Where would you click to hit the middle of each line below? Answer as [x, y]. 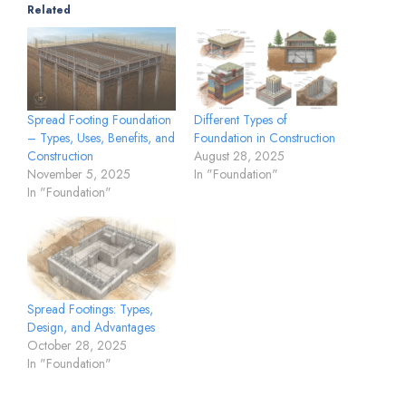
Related [49, 10]
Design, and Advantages [91, 327]
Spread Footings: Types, [90, 309]
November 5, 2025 [79, 174]
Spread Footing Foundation [99, 120]
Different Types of [241, 120]
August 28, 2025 [239, 156]
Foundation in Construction [265, 138]
